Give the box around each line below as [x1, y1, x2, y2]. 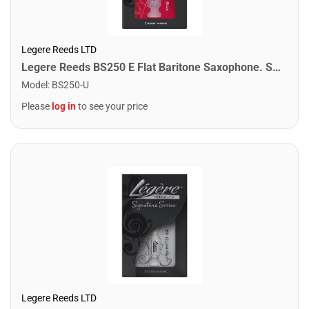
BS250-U [52, 79, 89, 90]
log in [52, 100, 76, 112]
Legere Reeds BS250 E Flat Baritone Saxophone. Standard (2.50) [272, 60, 281, 74]
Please [21, 100, 52, 112]
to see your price [76, 100, 148, 112]
